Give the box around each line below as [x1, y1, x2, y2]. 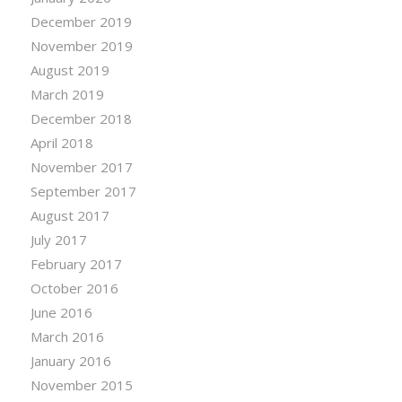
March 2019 [30, 84, 104, 103]
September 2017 [30, 181, 136, 200]
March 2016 [30, 327, 104, 345]
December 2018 [30, 109, 132, 127]
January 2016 [30, 351, 111, 370]
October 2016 [30, 278, 118, 297]
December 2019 [30, 12, 132, 31]
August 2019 [30, 60, 109, 79]
